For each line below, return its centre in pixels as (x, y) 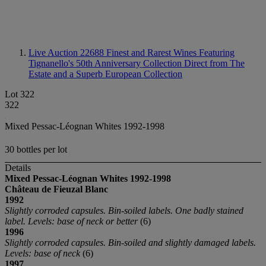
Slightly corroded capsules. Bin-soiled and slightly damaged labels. (130, 243)
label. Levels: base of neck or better (72, 221)
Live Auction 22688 (67, 53)
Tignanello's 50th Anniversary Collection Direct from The (137, 63)
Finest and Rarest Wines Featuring (170, 53)
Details (18, 168)
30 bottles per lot (36, 150)
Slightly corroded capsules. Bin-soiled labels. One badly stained (124, 211)
